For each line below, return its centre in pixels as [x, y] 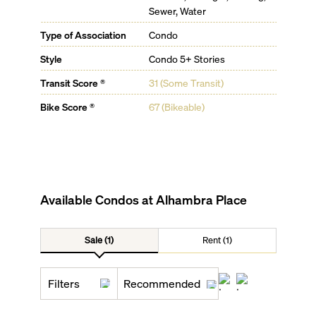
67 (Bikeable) [177, 107]
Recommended [162, 283]
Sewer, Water [178, 11]
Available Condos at [98, 199]
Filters [63, 283]
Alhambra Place [201, 199]
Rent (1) [217, 239]
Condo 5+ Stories [187, 59]
